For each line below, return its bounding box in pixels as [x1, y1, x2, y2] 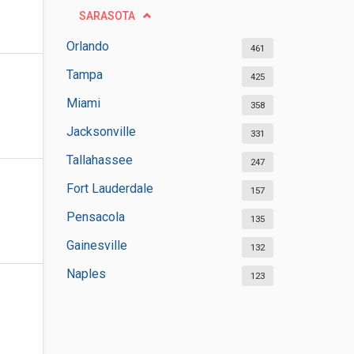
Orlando [66, 39, 109, 54]
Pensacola [66, 209, 125, 224]
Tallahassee [66, 153, 133, 168]
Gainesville [66, 238, 127, 253]
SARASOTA [78, 9, 135, 22]
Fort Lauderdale [66, 181, 153, 196]
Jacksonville [66, 124, 136, 139]
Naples [66, 266, 106, 281]
